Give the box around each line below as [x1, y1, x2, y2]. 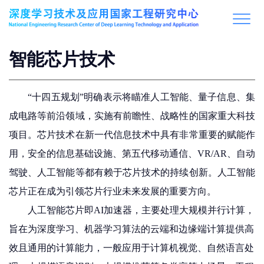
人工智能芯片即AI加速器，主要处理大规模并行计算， [28, 205, 255, 215]
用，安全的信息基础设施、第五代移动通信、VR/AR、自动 [9, 148, 255, 159]
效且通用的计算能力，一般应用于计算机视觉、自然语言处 [9, 243, 254, 253]
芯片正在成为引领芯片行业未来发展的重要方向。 [9, 186, 216, 196]
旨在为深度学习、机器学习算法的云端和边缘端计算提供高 [9, 224, 254, 234]
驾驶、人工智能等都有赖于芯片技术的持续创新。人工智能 [9, 167, 255, 177]
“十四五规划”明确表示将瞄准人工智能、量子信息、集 [28, 92, 255, 102]
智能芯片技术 [9, 49, 115, 69]
